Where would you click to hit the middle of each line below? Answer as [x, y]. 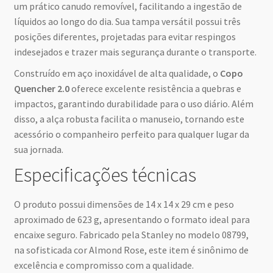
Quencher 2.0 [41, 88]
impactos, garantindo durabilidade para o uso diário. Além [133, 103]
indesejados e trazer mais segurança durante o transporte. [135, 51]
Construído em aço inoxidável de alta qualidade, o [117, 73]
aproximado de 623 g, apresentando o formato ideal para [132, 219]
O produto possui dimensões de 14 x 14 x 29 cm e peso [124, 204]
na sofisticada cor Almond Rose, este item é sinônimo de [131, 250]
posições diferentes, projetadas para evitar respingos [125, 36]
